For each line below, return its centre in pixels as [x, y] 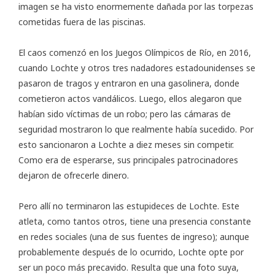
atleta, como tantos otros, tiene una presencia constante [135, 221]
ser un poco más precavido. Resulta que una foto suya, [129, 267]
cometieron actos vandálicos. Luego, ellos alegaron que [130, 98]
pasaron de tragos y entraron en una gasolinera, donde [129, 83]
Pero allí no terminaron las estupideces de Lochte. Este [129, 206]
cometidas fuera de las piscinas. [82, 21]
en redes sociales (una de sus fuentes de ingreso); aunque [134, 236]
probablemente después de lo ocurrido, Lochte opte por [131, 252]
